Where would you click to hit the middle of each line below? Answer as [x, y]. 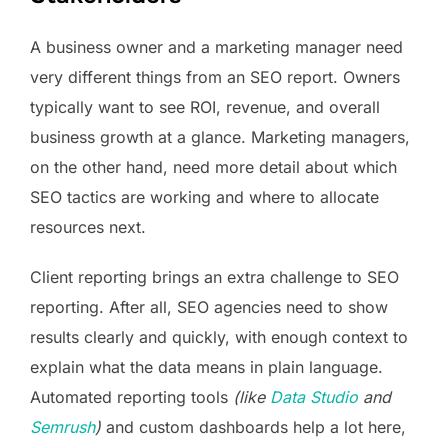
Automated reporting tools [131, 397]
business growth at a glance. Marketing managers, [220, 137]
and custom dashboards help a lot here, [253, 427]
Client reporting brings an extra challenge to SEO [214, 277]
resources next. [88, 227]
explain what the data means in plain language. [206, 367]
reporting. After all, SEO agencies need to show [209, 307]
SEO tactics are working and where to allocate [204, 197]
